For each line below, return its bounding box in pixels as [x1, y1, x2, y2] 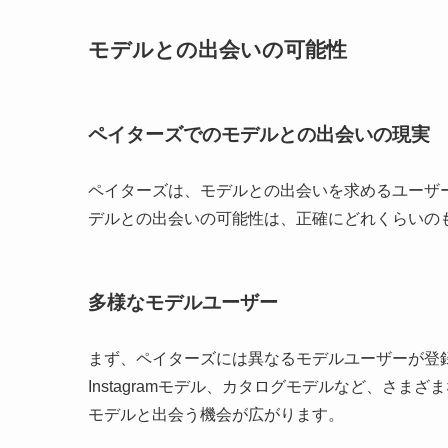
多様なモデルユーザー [88, 292, 278, 314]
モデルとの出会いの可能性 [88, 38, 347, 62]
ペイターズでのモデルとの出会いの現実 [88, 123, 430, 145]
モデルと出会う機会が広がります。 [88, 406, 344, 424]
